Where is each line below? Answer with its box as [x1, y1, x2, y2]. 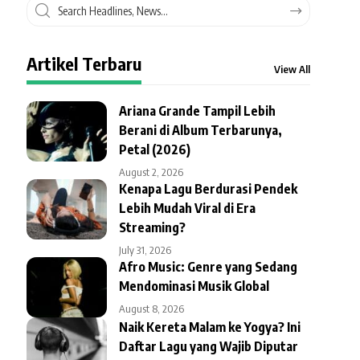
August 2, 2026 [118, 165, 183, 178]
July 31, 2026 [118, 243, 171, 256]
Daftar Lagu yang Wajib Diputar [118, 337, 298, 354]
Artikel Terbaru [26, 51, 141, 75]
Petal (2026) [118, 141, 190, 157]
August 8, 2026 [118, 301, 184, 315]
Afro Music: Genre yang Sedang [118, 258, 297, 275]
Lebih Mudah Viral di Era [118, 199, 256, 216]
